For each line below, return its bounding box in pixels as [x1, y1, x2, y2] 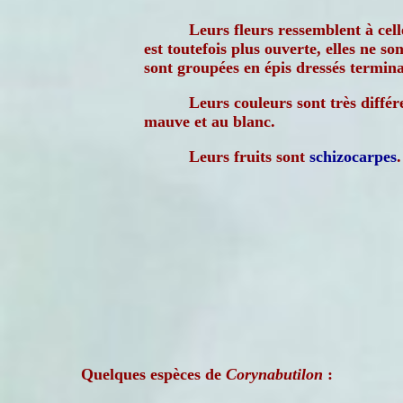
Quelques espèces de [81, 365, 226, 383]
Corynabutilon [226, 365, 323, 383]
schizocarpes [309, 148, 397, 166]
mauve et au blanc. [144, 112, 275, 130]
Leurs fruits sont [189, 148, 309, 166]
